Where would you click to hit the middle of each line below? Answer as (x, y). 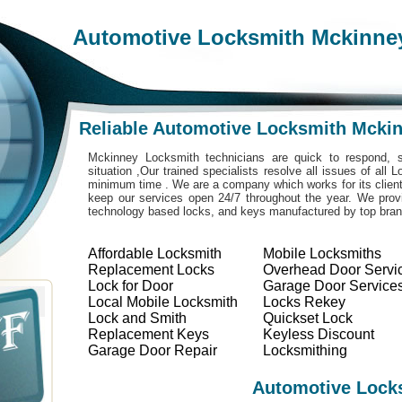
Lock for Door (131, 286)
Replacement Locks (151, 270)
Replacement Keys (149, 334)
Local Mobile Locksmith (163, 302)
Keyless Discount (319, 334)
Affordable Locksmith (155, 253)
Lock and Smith (137, 318)
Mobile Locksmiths (322, 253)
